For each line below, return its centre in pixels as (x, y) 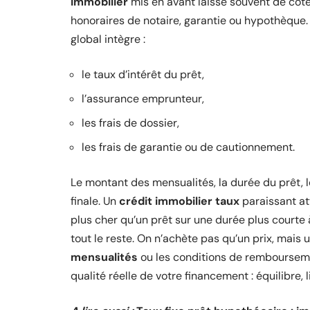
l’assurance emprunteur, (143, 99)
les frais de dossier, (130, 123)
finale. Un (95, 201)
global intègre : (108, 39)
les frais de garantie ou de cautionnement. (188, 147)
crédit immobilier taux (179, 201)
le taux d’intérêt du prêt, (143, 74)
